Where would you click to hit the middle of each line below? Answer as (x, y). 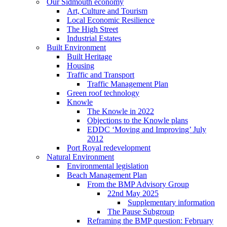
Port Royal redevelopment (109, 148)
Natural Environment (80, 157)
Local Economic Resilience (111, 20)
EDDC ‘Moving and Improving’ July (147, 129)
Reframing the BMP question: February (150, 221)
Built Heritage (89, 56)
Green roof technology (103, 93)
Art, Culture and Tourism (107, 11)
